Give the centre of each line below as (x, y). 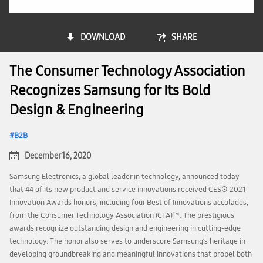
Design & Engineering (77, 110)
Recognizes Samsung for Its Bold (110, 90)
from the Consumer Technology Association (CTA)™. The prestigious (122, 215)
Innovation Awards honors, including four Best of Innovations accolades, (129, 203)
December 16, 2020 (58, 156)
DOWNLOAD (103, 37)
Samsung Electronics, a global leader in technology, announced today (124, 177)
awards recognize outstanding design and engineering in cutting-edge (125, 228)
